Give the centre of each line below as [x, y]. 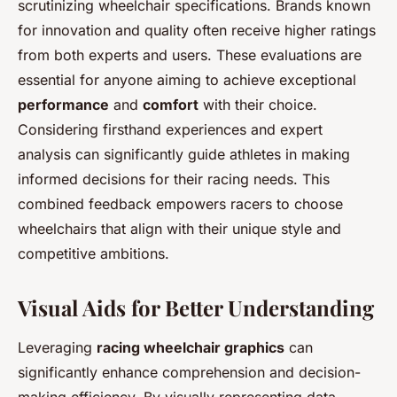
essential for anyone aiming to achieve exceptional [187, 79]
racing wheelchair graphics [191, 347]
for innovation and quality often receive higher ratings [197, 30]
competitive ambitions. [93, 253]
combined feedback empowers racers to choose [180, 203]
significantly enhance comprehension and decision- [189, 372]
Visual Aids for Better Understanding [196, 307]
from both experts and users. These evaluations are [190, 54]
